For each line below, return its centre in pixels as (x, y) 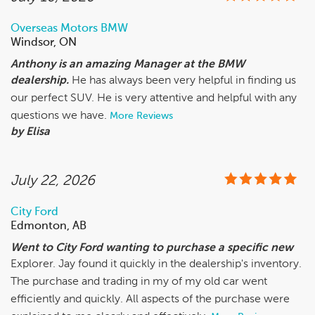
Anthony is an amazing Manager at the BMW (128, 65)
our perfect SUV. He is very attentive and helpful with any (154, 98)
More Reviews (141, 116)
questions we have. (60, 116)
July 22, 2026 (53, 181)
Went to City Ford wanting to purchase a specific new (152, 248)
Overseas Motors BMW (69, 29)
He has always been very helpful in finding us (184, 81)
